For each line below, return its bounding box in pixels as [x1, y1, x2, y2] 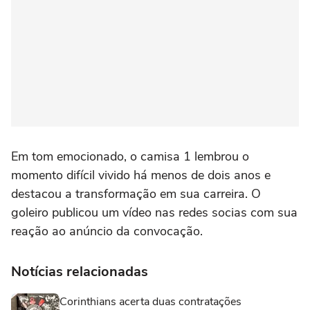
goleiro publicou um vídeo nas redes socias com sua [11, 203, 298, 221]
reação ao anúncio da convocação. [11, 222, 203, 239]
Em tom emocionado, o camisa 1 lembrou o [11, 147, 249, 165]
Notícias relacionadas [11, 262, 148, 281]
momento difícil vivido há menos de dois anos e [11, 166, 271, 183]
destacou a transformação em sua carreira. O [11, 185, 261, 202]
